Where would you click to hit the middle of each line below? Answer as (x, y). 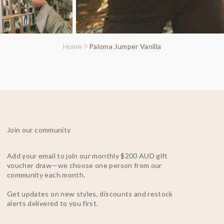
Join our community (39, 129)
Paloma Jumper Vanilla (125, 46)
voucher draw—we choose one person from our (84, 165)
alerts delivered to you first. (53, 203)
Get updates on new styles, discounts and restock (90, 193)
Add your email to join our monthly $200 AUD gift (87, 155)
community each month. (46, 174)
